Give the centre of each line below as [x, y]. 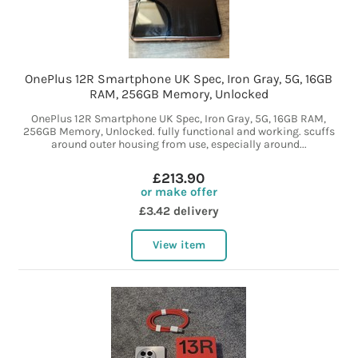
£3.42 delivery [179, 211]
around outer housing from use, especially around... [179, 145]
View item [179, 245]
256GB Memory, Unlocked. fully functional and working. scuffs [179, 132]
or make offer [179, 192]
